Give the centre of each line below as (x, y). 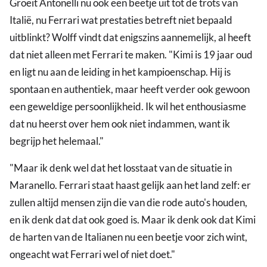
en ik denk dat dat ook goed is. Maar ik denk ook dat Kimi (133, 220)
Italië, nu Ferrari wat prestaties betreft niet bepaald (121, 20)
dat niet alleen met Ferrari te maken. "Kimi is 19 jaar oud (131, 55)
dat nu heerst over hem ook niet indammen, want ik (120, 124)
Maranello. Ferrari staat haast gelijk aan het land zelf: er (130, 185)
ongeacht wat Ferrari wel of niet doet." (93, 254)
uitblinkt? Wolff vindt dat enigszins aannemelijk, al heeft (130, 38)
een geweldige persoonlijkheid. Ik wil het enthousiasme (128, 107)
